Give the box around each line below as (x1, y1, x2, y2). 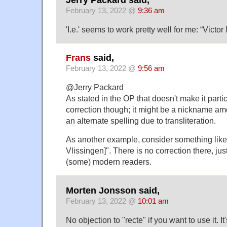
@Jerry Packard (66, 83, 124, 92)
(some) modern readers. (66, 157, 152, 167)
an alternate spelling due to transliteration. (66, 116, 216, 126)
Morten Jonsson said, (66, 185, 160, 196)
